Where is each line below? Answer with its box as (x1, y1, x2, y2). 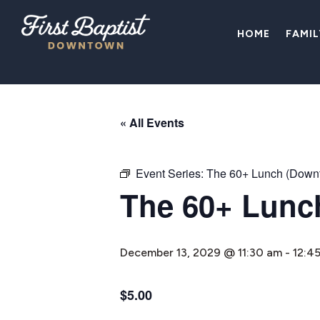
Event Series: (136, 165, 206, 181)
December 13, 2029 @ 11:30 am (120, 246, 282, 259)
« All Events (120, 114, 184, 131)
